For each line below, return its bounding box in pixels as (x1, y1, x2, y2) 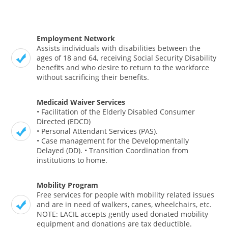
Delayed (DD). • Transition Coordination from (37, 146, 189, 156)
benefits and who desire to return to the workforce (37, 63, 210, 73)
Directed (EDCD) (37, 117, 91, 127)
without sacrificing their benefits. (37, 72, 150, 82)
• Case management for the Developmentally (37, 136, 189, 146)
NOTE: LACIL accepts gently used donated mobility (37, 209, 209, 219)
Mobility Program (37, 180, 99, 190)
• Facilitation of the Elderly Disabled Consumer (37, 107, 195, 117)
